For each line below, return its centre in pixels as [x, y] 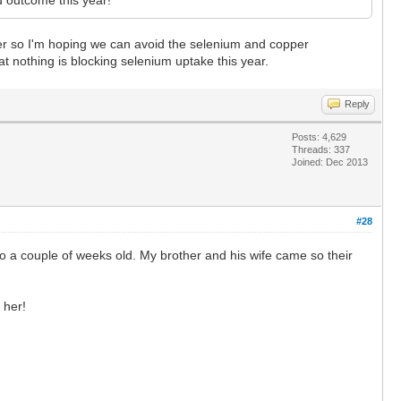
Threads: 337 [321, 149]
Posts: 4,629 [319, 137]
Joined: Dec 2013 [330, 162]
